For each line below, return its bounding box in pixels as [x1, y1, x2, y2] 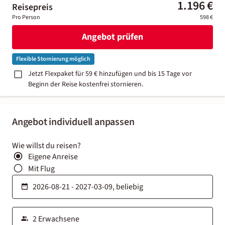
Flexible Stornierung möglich [16, 54, 90, 63]
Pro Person [12, 13, 40, 22]
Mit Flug [28, 163, 55, 174]
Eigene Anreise [28, 151, 78, 162]
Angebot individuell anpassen [12, 115, 135, 129]
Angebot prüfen [81, 31, 143, 44]
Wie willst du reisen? [12, 140, 81, 151]
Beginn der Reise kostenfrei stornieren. [28, 79, 143, 89]
